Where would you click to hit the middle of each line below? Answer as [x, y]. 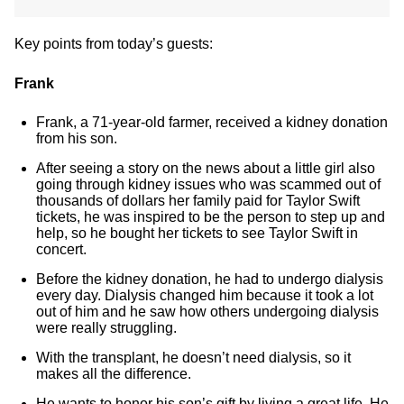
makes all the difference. [114, 374]
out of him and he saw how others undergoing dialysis [207, 312]
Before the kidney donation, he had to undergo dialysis [210, 279]
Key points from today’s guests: [114, 44]
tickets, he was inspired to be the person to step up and [211, 217]
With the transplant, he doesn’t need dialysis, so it [193, 358]
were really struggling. [106, 328]
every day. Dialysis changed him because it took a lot [205, 295]
